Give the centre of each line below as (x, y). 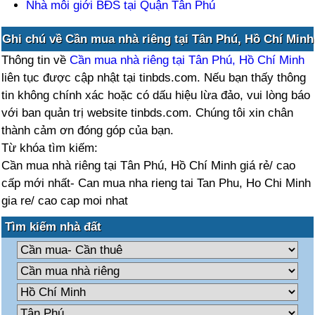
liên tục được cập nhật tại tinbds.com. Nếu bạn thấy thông (154, 78)
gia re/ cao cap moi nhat (65, 201)
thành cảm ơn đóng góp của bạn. (88, 130)
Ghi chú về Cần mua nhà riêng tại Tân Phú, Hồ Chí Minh (157, 39)
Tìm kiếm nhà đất (53, 227)
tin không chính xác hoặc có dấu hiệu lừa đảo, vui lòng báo (156, 95)
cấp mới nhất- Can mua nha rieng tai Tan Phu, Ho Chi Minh (156, 183)
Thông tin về (36, 60)
